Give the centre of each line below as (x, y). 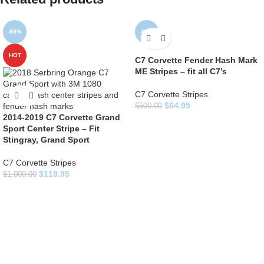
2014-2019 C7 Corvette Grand (62, 118)
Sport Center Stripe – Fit (51, 129)
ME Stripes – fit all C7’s (181, 72)
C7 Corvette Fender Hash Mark (196, 60)
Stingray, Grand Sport (46, 140)
